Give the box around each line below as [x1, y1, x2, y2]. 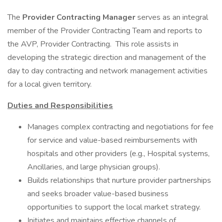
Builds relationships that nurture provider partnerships [27, 175, 211, 186]
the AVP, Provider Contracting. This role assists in [7, 39, 178, 50]
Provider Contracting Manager [22, 12, 137, 23]
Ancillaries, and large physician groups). [27, 162, 160, 172]
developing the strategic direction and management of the [7, 52, 206, 63]
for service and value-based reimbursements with [27, 135, 197, 146]
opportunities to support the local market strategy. [27, 202, 201, 213]
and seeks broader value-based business [27, 188, 168, 199]
